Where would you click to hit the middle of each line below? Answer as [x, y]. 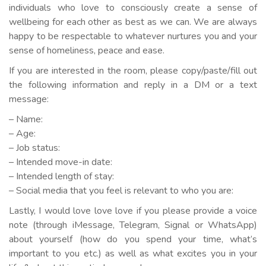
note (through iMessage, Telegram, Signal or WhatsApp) [133, 225]
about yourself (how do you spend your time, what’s [133, 239]
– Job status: [34, 148]
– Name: [26, 119]
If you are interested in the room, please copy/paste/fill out [133, 71]
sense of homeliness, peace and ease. [87, 50]
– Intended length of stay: [61, 176]
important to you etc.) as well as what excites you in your [133, 254]
